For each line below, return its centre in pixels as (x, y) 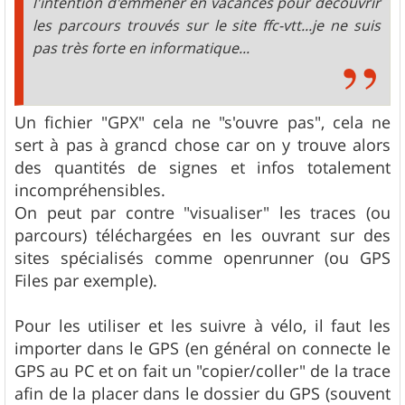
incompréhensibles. (90, 189)
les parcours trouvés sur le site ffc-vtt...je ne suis (207, 25)
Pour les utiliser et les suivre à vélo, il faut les (202, 325)
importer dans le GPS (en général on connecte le (202, 348)
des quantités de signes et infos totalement (202, 167)
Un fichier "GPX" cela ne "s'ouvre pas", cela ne (202, 122)
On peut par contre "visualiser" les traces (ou (202, 212)
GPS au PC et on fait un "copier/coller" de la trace (202, 370)
